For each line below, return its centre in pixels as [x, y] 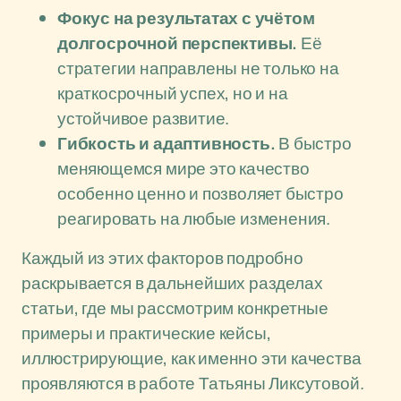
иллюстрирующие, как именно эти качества [192, 358]
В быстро [313, 143]
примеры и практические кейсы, [146, 333]
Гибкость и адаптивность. [166, 143]
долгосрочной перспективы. [178, 43]
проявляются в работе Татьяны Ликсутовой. [193, 383]
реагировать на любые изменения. [194, 218]
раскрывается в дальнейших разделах [172, 283]
